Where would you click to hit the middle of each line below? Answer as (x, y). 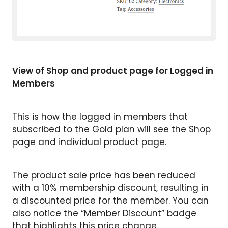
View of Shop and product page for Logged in (113, 71)
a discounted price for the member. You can (110, 201)
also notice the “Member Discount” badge (104, 213)
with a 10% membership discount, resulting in (110, 188)
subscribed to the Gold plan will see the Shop (111, 130)
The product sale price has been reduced (104, 175)
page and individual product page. (89, 142)
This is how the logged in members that (100, 117)
